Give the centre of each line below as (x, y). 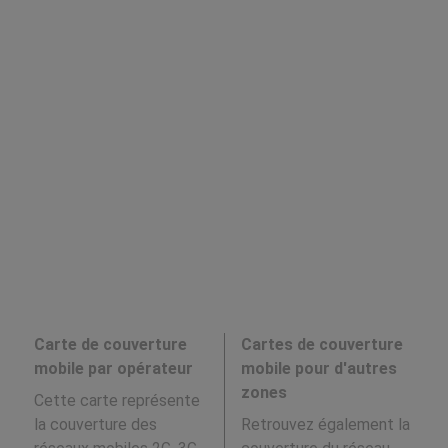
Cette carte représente (116, 400)
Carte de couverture (110, 344)
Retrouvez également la (325, 424)
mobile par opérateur (113, 368)
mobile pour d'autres (318, 368)
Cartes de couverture (321, 344)
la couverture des (95, 424)
